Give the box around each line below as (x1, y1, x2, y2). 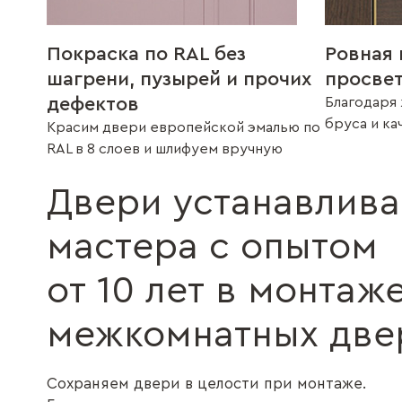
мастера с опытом (47, 228, 378, 266)
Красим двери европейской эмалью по (47, 120, 320, 135)
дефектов (47, 94, 139, 114)
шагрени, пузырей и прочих (47, 69, 311, 89)
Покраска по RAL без (47, 44, 246, 64)
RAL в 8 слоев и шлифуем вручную (47, 142, 283, 156)
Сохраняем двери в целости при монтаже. (47, 376, 366, 391)
